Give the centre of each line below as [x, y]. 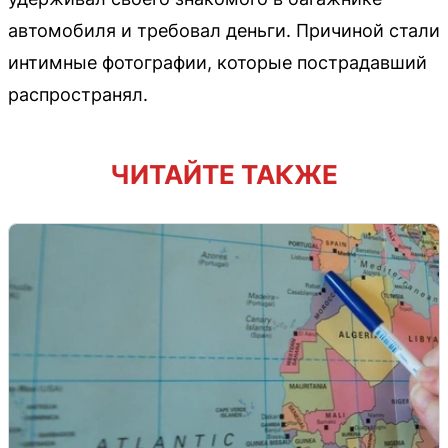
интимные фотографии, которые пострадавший [217, 62]
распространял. [78, 94]
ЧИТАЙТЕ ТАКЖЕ [224, 174]
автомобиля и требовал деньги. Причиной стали [224, 30]
